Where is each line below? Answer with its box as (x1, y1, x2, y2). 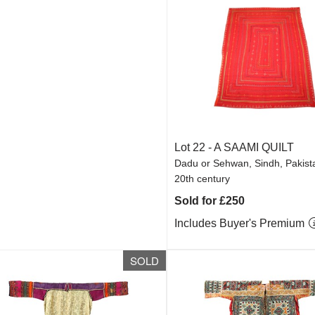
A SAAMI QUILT (214, 141, 295, 153)
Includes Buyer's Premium (174, 217, 308, 229)
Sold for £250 (174, 195, 245, 207)
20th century (174, 173, 231, 184)
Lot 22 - (174, 141, 214, 153)
